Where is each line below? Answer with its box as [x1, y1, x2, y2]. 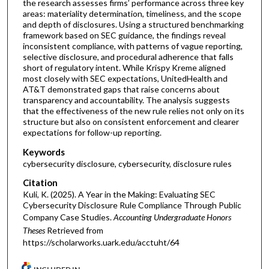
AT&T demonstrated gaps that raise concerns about [22, 84, 220, 95]
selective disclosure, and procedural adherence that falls [22, 52, 234, 62]
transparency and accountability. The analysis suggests [22, 95, 230, 106]
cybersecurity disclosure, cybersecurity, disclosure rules [22, 158, 232, 169]
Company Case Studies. [22, 212, 113, 223]
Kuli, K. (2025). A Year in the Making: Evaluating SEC [22, 189, 216, 200]
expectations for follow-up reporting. [22, 127, 162, 138]
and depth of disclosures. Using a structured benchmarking [22, 19, 244, 30]
